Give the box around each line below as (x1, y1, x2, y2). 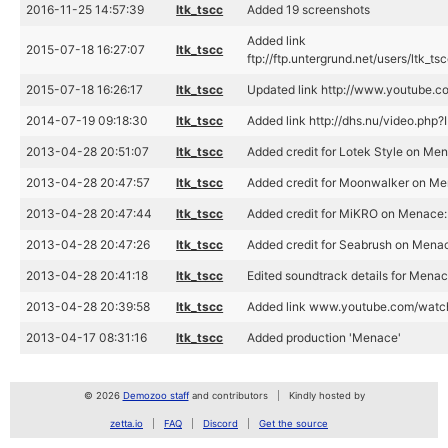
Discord (203, 418, 238, 429)
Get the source (259, 418, 328, 429)
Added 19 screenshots (247, 2, 371, 17)
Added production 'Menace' (247, 330, 402, 345)
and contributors (188, 390, 268, 401)
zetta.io (110, 418, 143, 429)
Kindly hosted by (288, 390, 365, 401)
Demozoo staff (122, 390, 189, 401)
